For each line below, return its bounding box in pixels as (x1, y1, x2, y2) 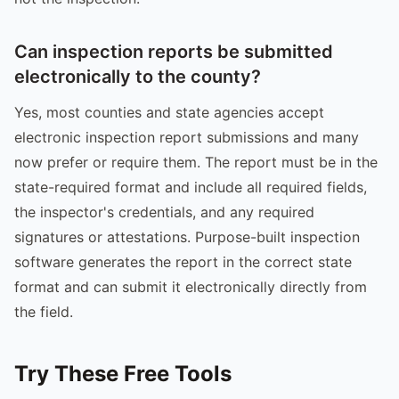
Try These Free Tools (14, 360, 232, 387)
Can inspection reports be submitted (14, 40, 333, 62)
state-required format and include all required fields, (14, 177, 367, 196)
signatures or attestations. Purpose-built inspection (14, 227, 360, 246)
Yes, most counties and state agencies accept (14, 102, 324, 121)
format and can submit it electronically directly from (14, 277, 367, 296)
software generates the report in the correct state (14, 252, 352, 271)
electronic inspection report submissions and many (14, 127, 359, 146)
